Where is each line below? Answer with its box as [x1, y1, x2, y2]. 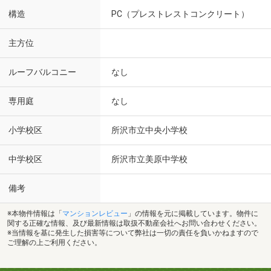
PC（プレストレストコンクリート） [111, 9, 249, 19]
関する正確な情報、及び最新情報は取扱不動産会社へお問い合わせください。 [7, 218, 261, 227]
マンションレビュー [62, 209, 128, 218]
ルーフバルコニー [8, 67, 76, 77]
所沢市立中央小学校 [111, 125, 188, 135]
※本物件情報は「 [7, 209, 62, 218]
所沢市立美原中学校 [111, 154, 188, 164]
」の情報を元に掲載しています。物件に [128, 209, 258, 218]
